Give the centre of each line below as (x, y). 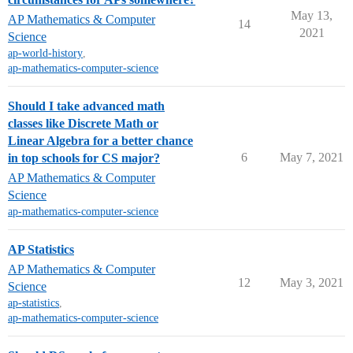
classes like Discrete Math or (83, 123)
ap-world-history (45, 53)
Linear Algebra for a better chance (100, 141)
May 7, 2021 (312, 157)
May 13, (312, 15)
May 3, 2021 (312, 282)
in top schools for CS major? (84, 158)
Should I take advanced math (86, 106)
